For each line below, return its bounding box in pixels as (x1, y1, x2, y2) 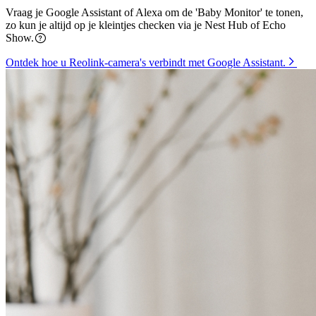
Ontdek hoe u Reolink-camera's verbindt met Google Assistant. (6, 56, 286, 69)
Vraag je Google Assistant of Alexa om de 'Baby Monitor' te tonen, (6, 6, 303, 19)
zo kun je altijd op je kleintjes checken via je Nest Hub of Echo (6, 19, 286, 32)
